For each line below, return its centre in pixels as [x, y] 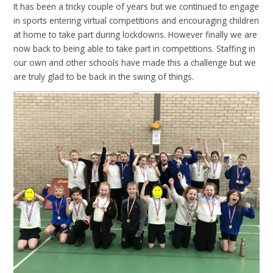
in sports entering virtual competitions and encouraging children [136, 20]
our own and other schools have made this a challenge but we [135, 62]
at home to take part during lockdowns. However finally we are [136, 34]
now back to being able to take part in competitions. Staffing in [135, 48]
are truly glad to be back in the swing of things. [104, 76]
